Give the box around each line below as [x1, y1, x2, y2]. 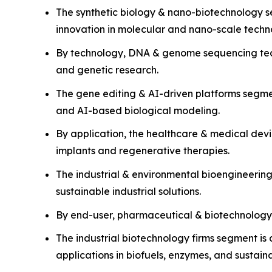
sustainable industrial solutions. [56, 185, 201, 197]
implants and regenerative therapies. [56, 144, 229, 157]
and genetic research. [56, 63, 158, 76]
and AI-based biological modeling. [56, 104, 220, 117]
